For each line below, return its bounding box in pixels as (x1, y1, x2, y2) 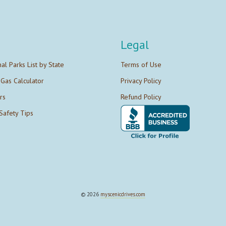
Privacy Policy (121, 76, 161, 85)
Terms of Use (121, 60, 161, 69)
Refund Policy (121, 92, 161, 101)
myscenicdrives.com (100, 191, 145, 198)
